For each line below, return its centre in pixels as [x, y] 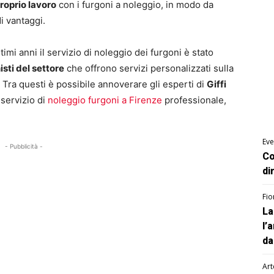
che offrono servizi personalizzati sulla [149, 68]
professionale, [194, 100]
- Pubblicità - [24, 146]
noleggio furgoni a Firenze [105, 100]
